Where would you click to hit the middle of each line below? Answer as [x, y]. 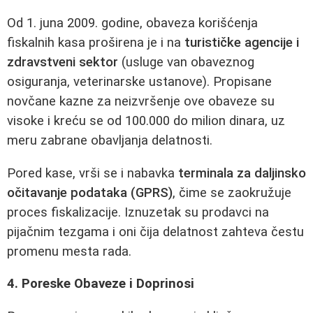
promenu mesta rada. [69, 251]
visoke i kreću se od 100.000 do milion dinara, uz [146, 121]
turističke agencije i [242, 43]
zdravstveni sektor [63, 63]
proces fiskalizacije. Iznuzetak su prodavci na [138, 212]
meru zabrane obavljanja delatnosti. [110, 141]
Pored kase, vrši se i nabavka [93, 173]
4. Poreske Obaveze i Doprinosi [101, 284]
